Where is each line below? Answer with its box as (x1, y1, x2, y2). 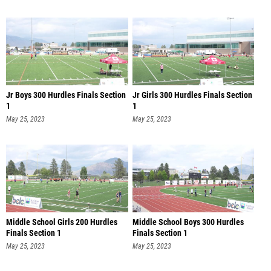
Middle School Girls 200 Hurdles (6, 217, 117, 228)
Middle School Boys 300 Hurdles (132, 217, 244, 228)
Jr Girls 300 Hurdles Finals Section (132, 90, 252, 100)
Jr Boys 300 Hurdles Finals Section (6, 90, 126, 100)
